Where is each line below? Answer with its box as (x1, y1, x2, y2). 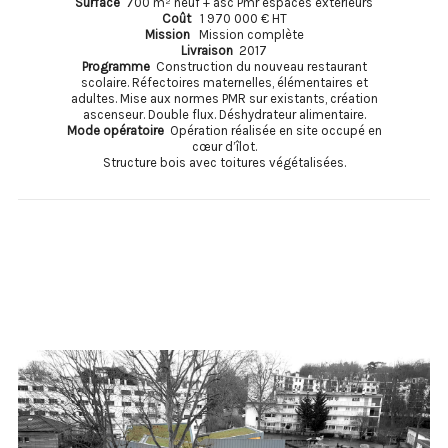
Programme (81, 58, 156, 74)
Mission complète (192, 26, 304, 42)
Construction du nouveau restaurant (155, 58, 367, 74)
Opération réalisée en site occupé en (169, 122, 382, 138)
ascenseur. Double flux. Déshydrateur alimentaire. (82, 106, 366, 122)
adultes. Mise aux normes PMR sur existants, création (70, 90, 378, 106)
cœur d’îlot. (191, 138, 257, 154)
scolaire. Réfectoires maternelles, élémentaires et (80, 74, 368, 90)
